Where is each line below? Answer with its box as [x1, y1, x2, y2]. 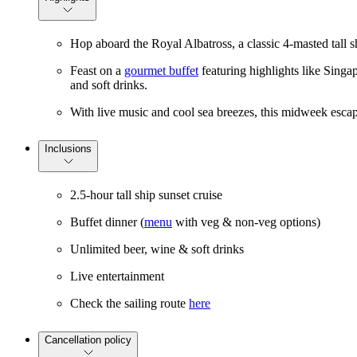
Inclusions [45, 143, 92, 155]
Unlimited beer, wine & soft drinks [70, 242, 244, 257]
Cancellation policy [45, 334, 131, 346]
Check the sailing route [70, 296, 189, 311]
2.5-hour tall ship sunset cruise [70, 188, 222, 202]
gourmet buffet [124, 64, 198, 78]
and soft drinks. [70, 78, 147, 92]
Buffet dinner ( [70, 215, 144, 229]
